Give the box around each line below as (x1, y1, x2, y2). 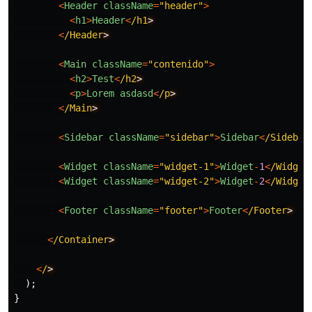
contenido (153, 58, 203, 70)
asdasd (120, 88, 153, 100)
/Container (53, 234, 109, 246)
